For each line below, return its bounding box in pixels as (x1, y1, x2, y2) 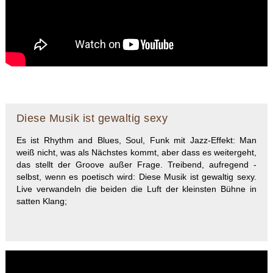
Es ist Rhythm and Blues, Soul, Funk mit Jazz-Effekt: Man (16, 136, 257, 146)
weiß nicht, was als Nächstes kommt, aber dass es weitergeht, (16, 148, 257, 158)
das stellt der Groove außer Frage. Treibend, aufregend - (16, 160, 257, 170)
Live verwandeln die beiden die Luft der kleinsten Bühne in (16, 185, 257, 194)
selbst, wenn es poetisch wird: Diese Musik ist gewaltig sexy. (16, 172, 257, 182)
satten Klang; (16, 197, 67, 207)
